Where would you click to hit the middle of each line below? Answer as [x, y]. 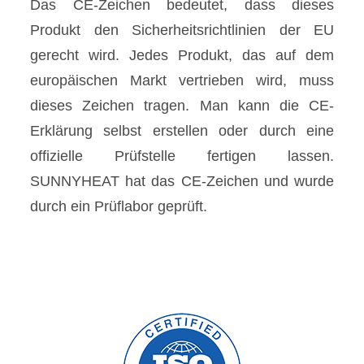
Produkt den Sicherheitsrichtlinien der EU [182, 30]
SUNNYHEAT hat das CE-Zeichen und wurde [182, 182]
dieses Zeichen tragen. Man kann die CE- [182, 106]
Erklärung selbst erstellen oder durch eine [182, 131]
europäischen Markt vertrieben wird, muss [182, 81]
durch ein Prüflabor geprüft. [119, 207]
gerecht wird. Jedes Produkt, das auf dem [182, 56]
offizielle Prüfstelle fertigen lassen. [182, 156]
